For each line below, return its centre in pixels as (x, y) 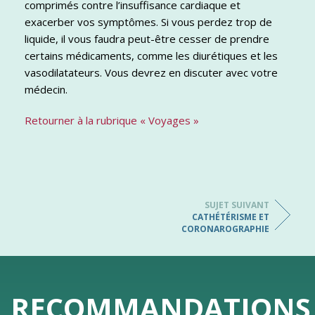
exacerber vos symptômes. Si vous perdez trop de (148, 22)
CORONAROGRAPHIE (225, 229)
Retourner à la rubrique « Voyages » (115, 121)
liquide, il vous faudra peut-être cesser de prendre (147, 39)
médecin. (46, 90)
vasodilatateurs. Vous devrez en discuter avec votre (151, 73)
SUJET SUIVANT (237, 205)
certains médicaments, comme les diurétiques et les (151, 56)
